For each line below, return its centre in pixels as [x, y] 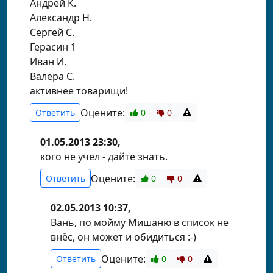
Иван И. [48, 62]
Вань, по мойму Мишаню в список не [140, 222]
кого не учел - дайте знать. [104, 157]
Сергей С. [52, 32]
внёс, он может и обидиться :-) [123, 237]
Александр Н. [61, 18]
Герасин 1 [53, 47]
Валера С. [52, 76]
